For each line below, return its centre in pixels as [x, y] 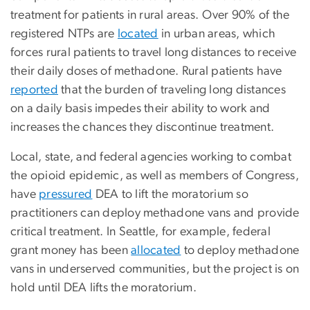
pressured [66, 194]
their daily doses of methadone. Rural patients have [146, 71]
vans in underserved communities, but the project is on [155, 269]
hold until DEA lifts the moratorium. [103, 288]
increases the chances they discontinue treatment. [143, 127]
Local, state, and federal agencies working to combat [151, 157]
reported [34, 90]
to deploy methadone [240, 250]
